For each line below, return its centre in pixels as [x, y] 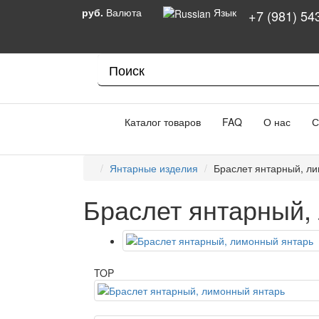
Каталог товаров [158, 122]
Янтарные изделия [154, 168]
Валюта [124, 12]
